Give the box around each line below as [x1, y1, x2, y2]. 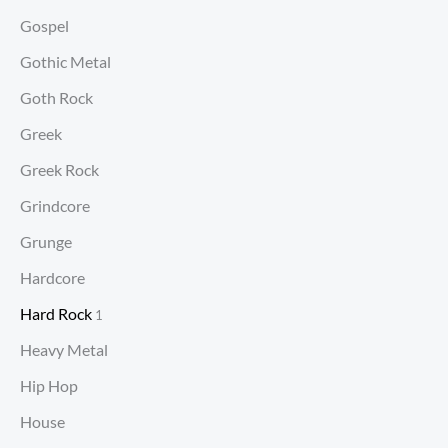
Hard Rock [20, 304, 92, 324]
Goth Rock [20, 88, 93, 108]
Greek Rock [20, 160, 99, 180]
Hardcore [20, 268, 85, 288]
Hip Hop [20, 376, 78, 396]
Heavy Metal [20, 340, 108, 360]
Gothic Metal [20, 52, 111, 72]
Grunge [20, 232, 72, 252]
